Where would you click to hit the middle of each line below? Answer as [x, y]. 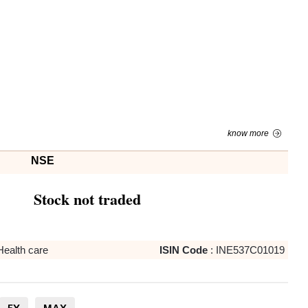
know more [248, 133]
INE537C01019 [250, 250]
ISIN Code [183, 250]
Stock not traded [87, 199]
